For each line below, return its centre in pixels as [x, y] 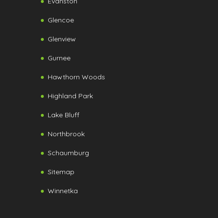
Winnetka [63, 191]
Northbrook [66, 134]
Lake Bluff [64, 115]
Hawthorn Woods [76, 77]
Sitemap [61, 172]
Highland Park [70, 96]
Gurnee [59, 58]
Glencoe [61, 20]
